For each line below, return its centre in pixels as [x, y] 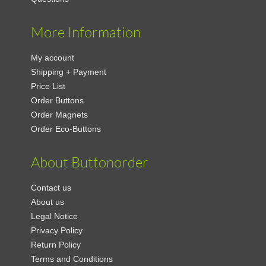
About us [48, 202]
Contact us [51, 188]
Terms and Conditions [72, 259]
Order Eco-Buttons [66, 129]
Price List [48, 86]
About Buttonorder [90, 162]
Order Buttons [58, 101]
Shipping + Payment [69, 72]
